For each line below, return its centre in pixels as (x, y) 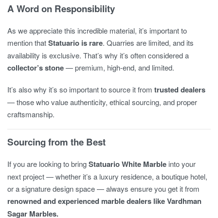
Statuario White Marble (127, 164)
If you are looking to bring (48, 163)
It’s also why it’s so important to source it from (81, 89)
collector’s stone (36, 67)
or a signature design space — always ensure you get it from (103, 188)
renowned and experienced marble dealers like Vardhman (104, 201)
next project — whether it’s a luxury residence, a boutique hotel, (107, 176)
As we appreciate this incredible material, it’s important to (97, 30)
